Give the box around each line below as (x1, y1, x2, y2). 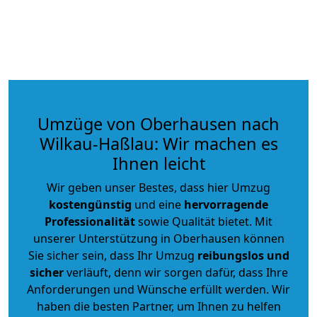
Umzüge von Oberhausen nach (38, 112, 279, 135)
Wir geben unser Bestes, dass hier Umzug (47, 179, 270, 195)
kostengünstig (49, 196, 132, 212)
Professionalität (45, 213, 135, 229)
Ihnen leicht (112, 151, 205, 175)
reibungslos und (197, 247, 289, 263)
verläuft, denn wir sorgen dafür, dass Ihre (63, 264, 288, 280)
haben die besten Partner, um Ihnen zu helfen (36, 298, 281, 314)
